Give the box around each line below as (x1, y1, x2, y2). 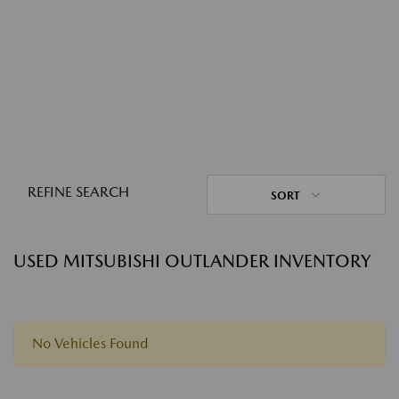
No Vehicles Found (32, 335, 148, 352)
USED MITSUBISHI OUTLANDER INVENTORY (13, 250, 370, 272)
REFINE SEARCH (28, 183, 129, 200)
